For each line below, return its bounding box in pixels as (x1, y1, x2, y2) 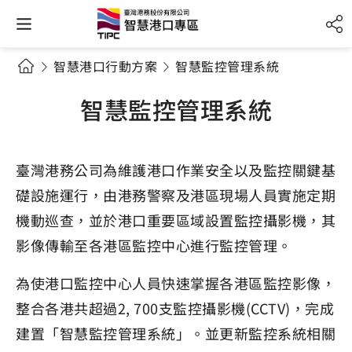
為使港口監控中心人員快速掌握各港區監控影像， (16, 273, 335, 293)
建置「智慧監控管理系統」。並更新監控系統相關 (16, 323, 335, 343)
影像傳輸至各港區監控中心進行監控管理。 (16, 235, 292, 255)
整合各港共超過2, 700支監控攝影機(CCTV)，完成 (16, 298, 334, 318)
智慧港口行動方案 (53, 57, 157, 75)
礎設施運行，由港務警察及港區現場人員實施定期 (16, 185, 335, 205)
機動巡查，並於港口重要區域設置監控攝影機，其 (16, 210, 335, 230)
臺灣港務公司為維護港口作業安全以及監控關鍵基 (16, 159, 335, 180)
